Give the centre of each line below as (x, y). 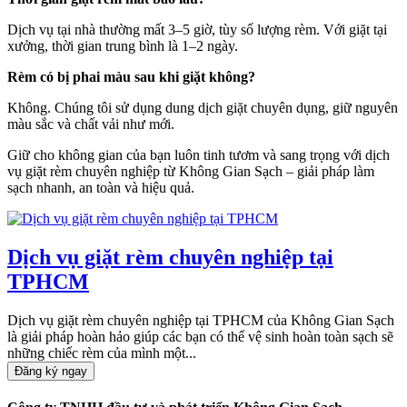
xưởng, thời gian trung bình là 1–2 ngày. (123, 45)
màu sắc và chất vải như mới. (91, 124)
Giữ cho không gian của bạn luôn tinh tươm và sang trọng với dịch (199, 154)
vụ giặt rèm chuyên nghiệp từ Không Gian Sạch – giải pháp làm (191, 171)
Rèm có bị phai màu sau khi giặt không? (131, 76)
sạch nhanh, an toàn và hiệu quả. (101, 187)
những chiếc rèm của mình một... (102, 352)
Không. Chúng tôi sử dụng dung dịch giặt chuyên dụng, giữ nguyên (203, 107)
